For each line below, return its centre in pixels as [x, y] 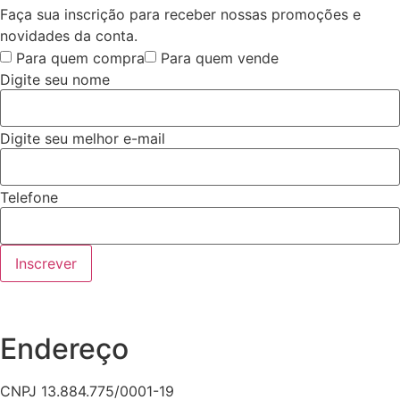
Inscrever [46, 263]
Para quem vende [220, 58]
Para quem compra [80, 58]
